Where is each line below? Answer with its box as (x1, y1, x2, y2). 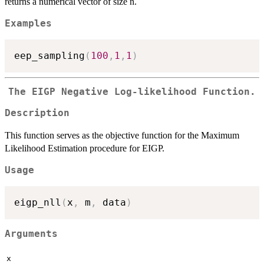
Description (5, 108, 70, 119)
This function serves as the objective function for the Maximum (5, 130, 239, 141)
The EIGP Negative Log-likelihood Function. (8, 86, 256, 97)
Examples (5, 18, 52, 29)
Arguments (5, 229, 58, 240)
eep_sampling (14, 49, 85, 61)
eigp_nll (14, 196, 61, 208)
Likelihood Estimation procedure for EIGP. (5, 143, 164, 154)
